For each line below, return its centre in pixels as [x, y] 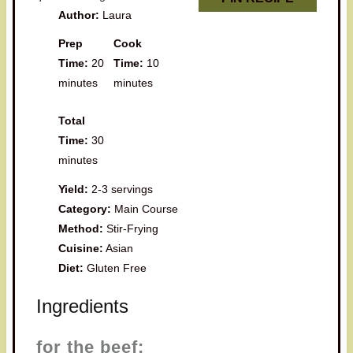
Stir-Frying [133, 228]
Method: [81, 228]
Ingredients [82, 306]
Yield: [74, 189]
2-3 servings [123, 189]
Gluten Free [117, 268]
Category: [85, 208]
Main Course [147, 208]
